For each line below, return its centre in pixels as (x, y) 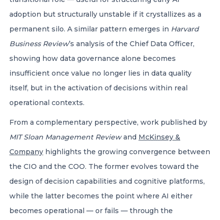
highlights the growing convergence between (127, 152)
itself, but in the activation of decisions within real (98, 88)
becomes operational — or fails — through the (91, 211)
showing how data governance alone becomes (93, 58)
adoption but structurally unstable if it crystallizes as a (105, 14)
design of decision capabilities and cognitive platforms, (107, 181)
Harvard (185, 29)
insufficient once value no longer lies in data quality (100, 73)
